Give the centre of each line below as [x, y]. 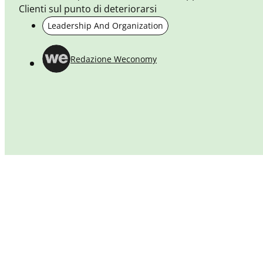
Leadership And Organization [105, 25]
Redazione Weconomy [114, 59]
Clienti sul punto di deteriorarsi [88, 9]
